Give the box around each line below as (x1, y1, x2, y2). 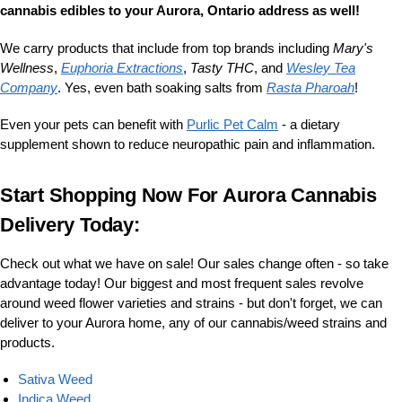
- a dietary (278, 117, 340, 133)
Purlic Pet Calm (187, 117, 278, 133)
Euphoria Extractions (61, 59, 183, 75)
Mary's (333, 39, 373, 56)
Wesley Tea (286, 59, 355, 75)
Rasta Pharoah (267, 79, 354, 95)
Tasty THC (190, 59, 254, 75)
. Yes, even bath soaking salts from (57, 79, 267, 95)
